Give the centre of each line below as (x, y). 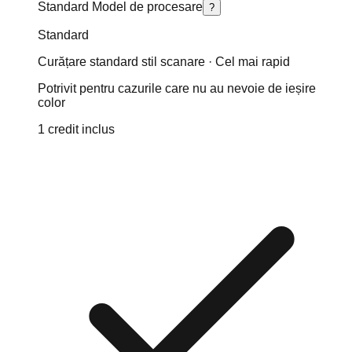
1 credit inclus (76, 129)
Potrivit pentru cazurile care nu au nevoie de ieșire (177, 88)
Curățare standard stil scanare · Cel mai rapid (164, 61)
